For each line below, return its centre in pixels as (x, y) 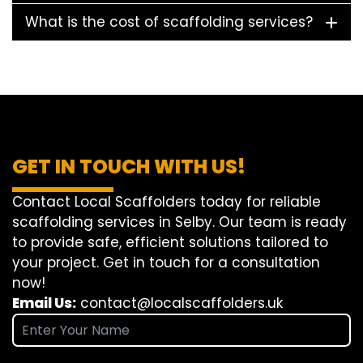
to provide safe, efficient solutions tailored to (170, 243)
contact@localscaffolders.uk (181, 303)
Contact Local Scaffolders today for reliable (167, 202)
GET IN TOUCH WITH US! (129, 167)
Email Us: (44, 303)
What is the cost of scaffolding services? (169, 22)
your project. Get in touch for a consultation (166, 263)
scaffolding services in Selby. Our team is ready (179, 222)
